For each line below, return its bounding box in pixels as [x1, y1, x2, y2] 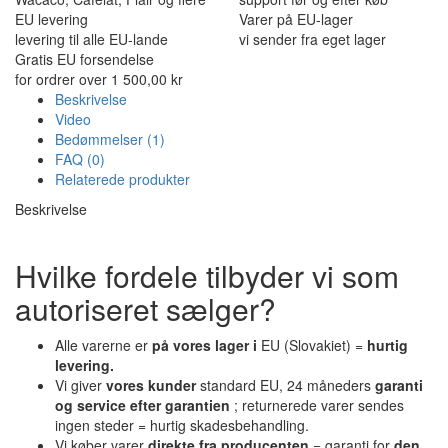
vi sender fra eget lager [239, 28, 386, 49]
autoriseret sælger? [15, 286, 276, 330]
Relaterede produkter [55, 168, 190, 189]
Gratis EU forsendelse [15, 48, 154, 69]
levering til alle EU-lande [15, 28, 168, 49]
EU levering [15, 8, 88, 29]
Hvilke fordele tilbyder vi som [15, 253, 399, 297]
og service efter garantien [55, 394, 230, 415]
